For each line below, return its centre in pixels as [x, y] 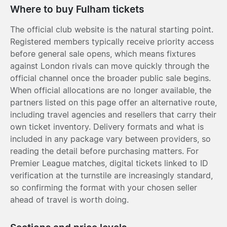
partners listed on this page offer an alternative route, [113, 102]
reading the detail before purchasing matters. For [104, 151]
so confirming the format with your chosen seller [104, 187]
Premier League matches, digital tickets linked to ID [109, 163]
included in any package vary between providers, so [110, 139]
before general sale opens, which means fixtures [103, 53]
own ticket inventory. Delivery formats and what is [107, 126]
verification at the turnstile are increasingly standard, [111, 175]
